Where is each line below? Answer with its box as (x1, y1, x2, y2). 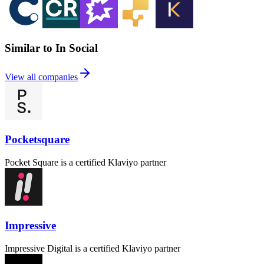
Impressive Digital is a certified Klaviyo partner (5, 243, 180, 253)
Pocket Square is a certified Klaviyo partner (5, 157, 166, 168)
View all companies (5, 71, 78, 82)
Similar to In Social (5, 41, 98, 54)
